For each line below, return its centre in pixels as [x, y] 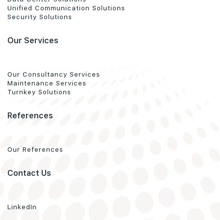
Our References [35, 149]
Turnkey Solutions [39, 92]
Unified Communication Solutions [66, 8]
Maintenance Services [47, 83]
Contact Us [29, 173]
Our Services [33, 40]
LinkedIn [22, 206]
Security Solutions [40, 16]
